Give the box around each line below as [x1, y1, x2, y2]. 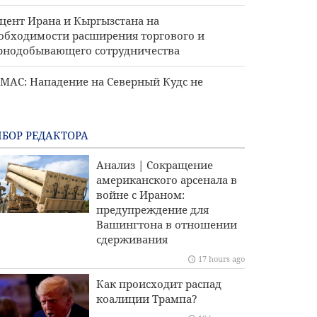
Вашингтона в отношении [96, 217, 237, 231]
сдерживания [96, 232, 168, 246]
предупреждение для [96, 202, 209, 217]
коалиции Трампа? [96, 292, 197, 306]
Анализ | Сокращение [96, 158, 213, 172]
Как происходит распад [96, 277, 221, 291]
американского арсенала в [96, 173, 237, 187]
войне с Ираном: [96, 188, 185, 202]
